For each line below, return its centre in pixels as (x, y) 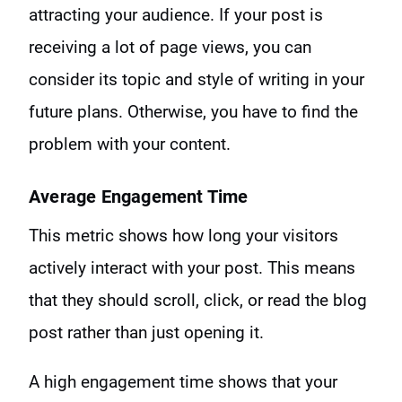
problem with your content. (130, 144)
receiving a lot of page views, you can (170, 48)
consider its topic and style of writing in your (197, 80)
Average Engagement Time (139, 197)
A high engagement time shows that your (183, 382)
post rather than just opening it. (146, 333)
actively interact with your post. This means (192, 268)
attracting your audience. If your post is (176, 15)
